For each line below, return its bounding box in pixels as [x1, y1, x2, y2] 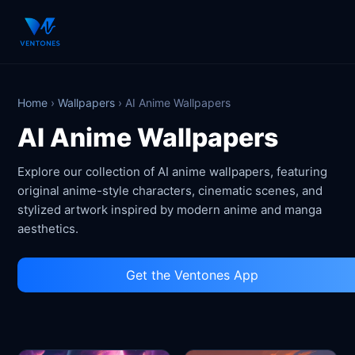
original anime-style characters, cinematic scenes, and [17, 183, 323, 198]
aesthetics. [17, 221, 79, 236]
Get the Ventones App [125, 267, 258, 283]
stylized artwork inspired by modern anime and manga [17, 202, 323, 217]
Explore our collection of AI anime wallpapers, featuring [17, 164, 328, 179]
